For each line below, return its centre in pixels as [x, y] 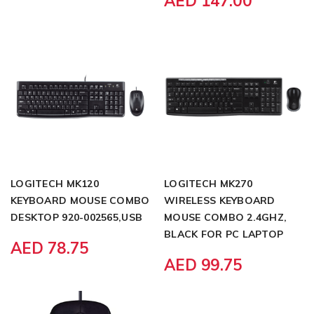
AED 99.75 [203, 265]
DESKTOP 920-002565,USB [77, 217]
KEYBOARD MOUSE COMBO [80, 200]
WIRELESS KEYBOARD [220, 200]
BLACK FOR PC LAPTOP [224, 234]
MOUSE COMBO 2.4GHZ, [226, 217]
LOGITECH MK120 [55, 183]
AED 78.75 [50, 248]
